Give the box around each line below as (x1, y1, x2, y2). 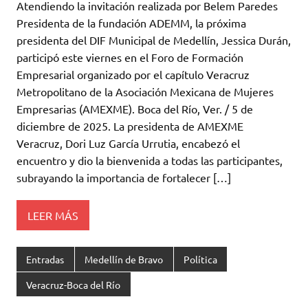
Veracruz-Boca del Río (26, 278, 121, 291)
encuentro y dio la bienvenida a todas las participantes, (16, 153, 283, 168)
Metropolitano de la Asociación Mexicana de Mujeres (16, 85, 274, 99)
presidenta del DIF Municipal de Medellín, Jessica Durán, (16, 33, 291, 47)
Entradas (26, 253, 65, 266)
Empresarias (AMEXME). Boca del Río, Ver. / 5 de (16, 102, 253, 116)
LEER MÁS (27, 208, 78, 222)
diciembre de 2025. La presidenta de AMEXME (16, 119, 243, 133)
